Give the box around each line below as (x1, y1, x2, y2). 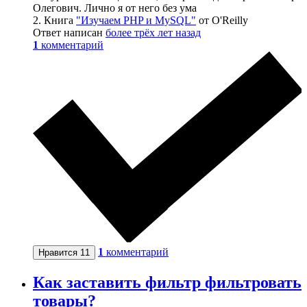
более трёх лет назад (106, 27, 201, 39)
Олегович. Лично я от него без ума (33, 2, 197, 14)
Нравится (38, 247, 80, 258)
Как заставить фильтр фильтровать (33, 273, 302, 292)
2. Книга (33, 14, 76, 27)
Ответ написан (33, 27, 106, 39)
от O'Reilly (196, 14, 248, 27)
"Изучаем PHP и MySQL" (76, 14, 196, 27)
